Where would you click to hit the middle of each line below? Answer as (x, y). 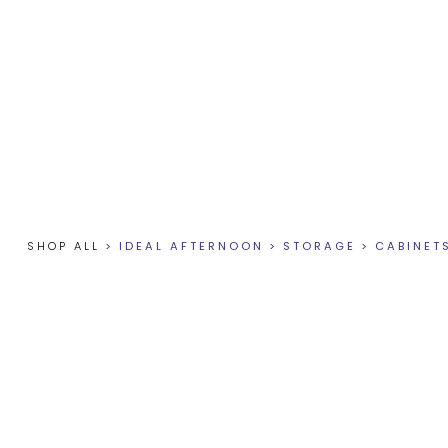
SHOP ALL (63, 246)
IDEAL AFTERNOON (191, 246)
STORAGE (319, 246)
